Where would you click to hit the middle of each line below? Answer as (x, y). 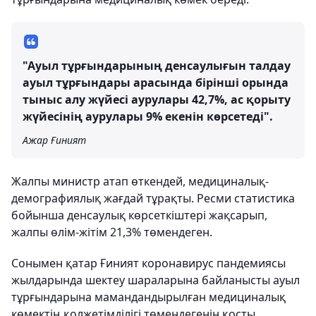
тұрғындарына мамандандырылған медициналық (148, 297)
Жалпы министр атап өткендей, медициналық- (140, 181)
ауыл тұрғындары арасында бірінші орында (156, 82)
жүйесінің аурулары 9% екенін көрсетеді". (148, 116)
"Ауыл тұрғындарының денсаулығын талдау (157, 65)
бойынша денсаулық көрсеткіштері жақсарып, (139, 215)
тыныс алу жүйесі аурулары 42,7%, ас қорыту (157, 99)
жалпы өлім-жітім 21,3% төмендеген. (112, 232)
